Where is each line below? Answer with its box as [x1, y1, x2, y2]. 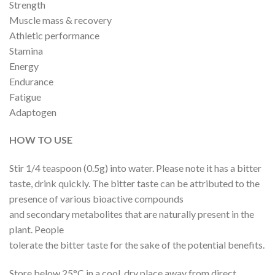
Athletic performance [9, 29, 99, 41]
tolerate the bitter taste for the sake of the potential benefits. [9, 239, 265, 251]
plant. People [9, 223, 64, 236]
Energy [9, 60, 39, 72]
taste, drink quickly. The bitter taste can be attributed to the [9, 177, 260, 190]
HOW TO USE [9, 134, 72, 146]
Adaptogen [9, 106, 56, 118]
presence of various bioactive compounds [9, 193, 184, 205]
